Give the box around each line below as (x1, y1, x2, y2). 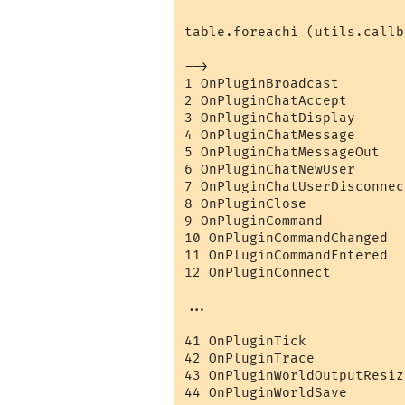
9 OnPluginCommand (184, 213, 324, 230)
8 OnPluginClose (184, 196, 307, 212)
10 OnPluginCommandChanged (184, 231, 389, 247)
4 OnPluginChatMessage (184, 127, 356, 144)
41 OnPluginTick (184, 334, 307, 350)
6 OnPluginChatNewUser (184, 162, 356, 178)
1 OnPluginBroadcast (184, 76, 340, 92)
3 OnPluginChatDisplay (184, 110, 356, 127)
